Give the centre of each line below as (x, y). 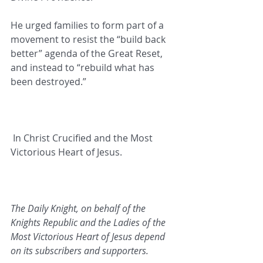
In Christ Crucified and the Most (84, 138)
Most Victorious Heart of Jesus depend (89, 237)
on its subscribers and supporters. (80, 251)
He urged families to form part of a (88, 26)
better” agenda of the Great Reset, (88, 54)
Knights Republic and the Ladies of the (89, 223)
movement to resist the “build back (89, 40)
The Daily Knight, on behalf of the (79, 209)
